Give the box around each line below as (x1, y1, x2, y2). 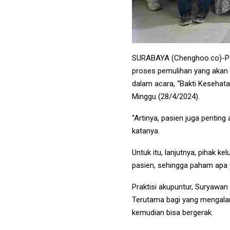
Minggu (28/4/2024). (132, 92, 200, 102)
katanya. (132, 126, 160, 136)
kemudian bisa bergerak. (132, 208, 213, 218)
